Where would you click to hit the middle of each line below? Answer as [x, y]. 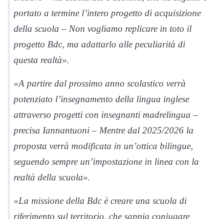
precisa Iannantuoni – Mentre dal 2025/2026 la [104, 131]
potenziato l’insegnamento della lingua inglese [101, 99]
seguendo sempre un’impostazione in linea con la [106, 162]
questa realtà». [42, 60]
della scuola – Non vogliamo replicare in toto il [103, 29]
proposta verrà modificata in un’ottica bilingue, [103, 146]
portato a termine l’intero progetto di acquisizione [107, 13]
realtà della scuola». [52, 177]
